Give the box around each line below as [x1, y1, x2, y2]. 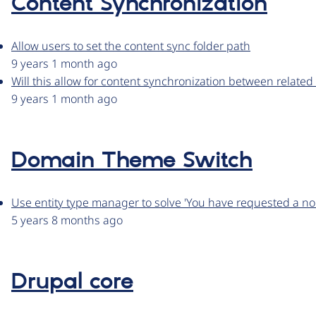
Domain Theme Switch [11, 147, 253, 176]
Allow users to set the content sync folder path [11, 38, 250, 54]
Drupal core [11, 268, 133, 297]
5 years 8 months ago [11, 212, 123, 229]
